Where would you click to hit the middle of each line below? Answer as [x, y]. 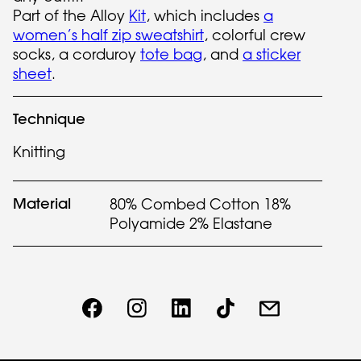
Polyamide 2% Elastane [191, 223]
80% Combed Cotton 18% [200, 204]
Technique [49, 119]
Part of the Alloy [71, 15]
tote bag [171, 54]
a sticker [272, 54]
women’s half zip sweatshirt [108, 35]
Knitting [39, 151]
